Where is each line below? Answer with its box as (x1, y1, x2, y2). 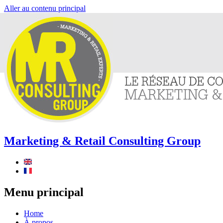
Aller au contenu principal (4, 4, 86, 12)
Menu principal (4, 185, 84, 199)
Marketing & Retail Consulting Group (4, 134, 201, 147)
